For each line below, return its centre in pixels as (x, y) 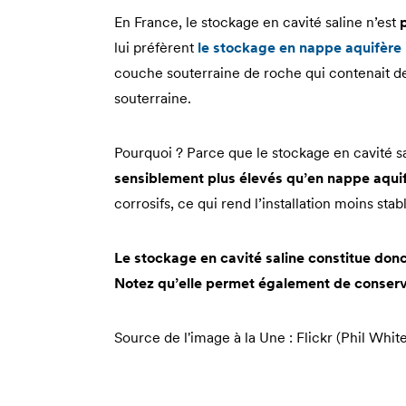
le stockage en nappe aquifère (300, 47)
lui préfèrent (156, 47)
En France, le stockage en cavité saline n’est (257, 21)
